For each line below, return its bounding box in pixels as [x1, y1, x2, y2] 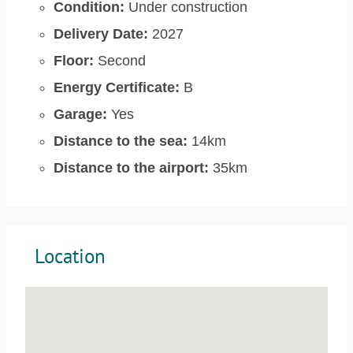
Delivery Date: [54, 26, 148, 42]
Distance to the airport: [54, 160, 209, 176]
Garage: [54, 106, 107, 122]
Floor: [54, 53, 94, 69]
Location [35, 243, 106, 269]
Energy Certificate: [54, 80, 180, 95]
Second [94, 53, 146, 69]
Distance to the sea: [54, 133, 188, 149]
